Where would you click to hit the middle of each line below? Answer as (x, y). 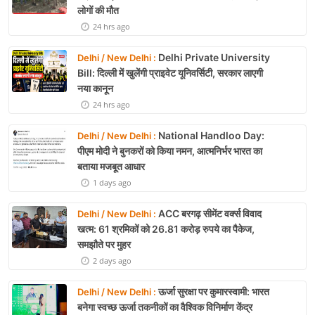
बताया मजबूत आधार (111, 167)
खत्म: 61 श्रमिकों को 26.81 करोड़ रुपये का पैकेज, (166, 229)
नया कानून (95, 89)
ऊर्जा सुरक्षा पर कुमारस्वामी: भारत (213, 292)
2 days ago (112, 261)
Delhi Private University (213, 58)
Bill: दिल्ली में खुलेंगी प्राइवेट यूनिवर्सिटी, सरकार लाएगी (170, 73)
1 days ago (112, 183)
